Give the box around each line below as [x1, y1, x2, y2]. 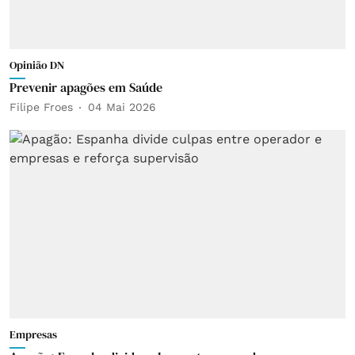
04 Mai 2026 [88, 101, 156, 113]
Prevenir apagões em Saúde [10, 78, 162, 96]
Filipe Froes [10, 101, 73, 113]
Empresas [10, 326, 57, 342]
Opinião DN [10, 56, 64, 73]
